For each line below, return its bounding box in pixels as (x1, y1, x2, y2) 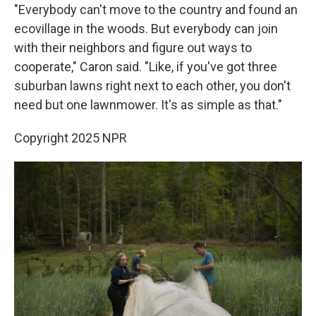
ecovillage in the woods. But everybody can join (14, 21, 278, 36)
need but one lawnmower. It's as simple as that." (14, 97, 282, 112)
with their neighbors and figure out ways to (14, 40, 252, 55)
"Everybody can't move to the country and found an (14, 2, 298, 17)
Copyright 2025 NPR (14, 130, 127, 145)
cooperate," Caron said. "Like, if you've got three (14, 59, 277, 74)
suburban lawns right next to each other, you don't (14, 78, 291, 93)
